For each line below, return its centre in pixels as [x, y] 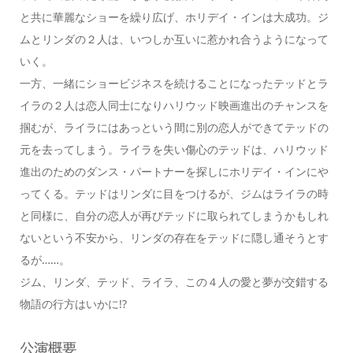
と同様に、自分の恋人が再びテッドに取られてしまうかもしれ [174, 215]
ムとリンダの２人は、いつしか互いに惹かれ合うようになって [174, 39]
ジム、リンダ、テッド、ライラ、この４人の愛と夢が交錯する [174, 281]
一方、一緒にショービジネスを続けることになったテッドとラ [174, 83]
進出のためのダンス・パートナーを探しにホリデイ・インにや [174, 171]
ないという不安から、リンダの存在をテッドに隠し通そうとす [174, 237]
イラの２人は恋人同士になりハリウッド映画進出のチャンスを [174, 105]
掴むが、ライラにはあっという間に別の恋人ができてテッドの [174, 127]
